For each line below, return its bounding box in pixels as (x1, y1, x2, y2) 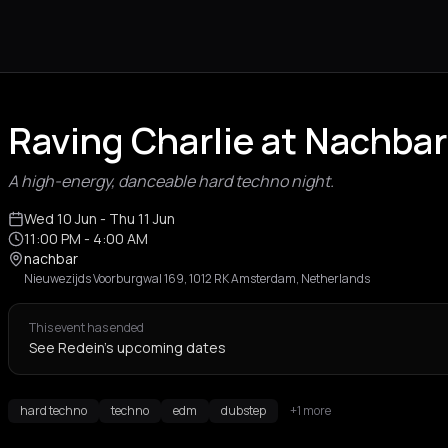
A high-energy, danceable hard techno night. (8, 170, 334, 192)
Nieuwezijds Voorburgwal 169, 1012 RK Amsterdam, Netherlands (24, 270, 370, 287)
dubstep (221, 402, 266, 419)
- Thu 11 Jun (97, 209, 175, 228)
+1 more (290, 402, 331, 419)
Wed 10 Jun (24, 209, 97, 228)
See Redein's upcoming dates (29, 338, 226, 357)
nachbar (24, 249, 78, 268)
